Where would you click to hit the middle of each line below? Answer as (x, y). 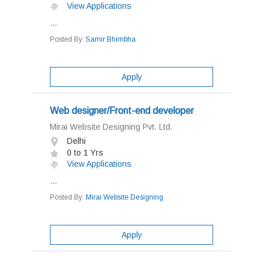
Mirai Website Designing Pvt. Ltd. (111, 127)
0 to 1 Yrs (84, 153)
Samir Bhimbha (111, 39)
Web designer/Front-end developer (122, 111)
